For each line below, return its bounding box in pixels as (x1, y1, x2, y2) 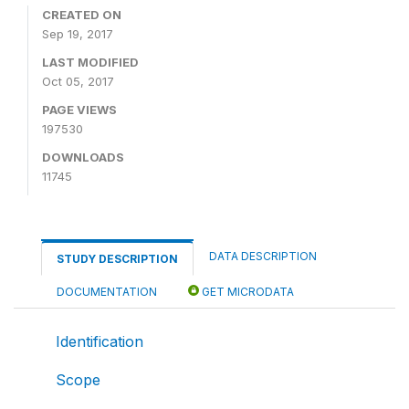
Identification (56, 331, 143, 351)
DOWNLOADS (42, 149, 124, 164)
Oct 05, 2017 (42, 73, 114, 89)
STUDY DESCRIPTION (57, 251, 178, 266)
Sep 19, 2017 (42, 26, 113, 41)
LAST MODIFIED (42, 54, 139, 69)
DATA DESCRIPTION (209, 248, 317, 263)
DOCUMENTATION (57, 284, 157, 299)
